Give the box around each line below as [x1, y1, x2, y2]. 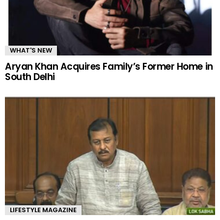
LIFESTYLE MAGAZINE [10, 205, 77, 215]
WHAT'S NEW [10, 46, 52, 55]
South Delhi [5, 70, 55, 84]
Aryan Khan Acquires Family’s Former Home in [5, 60, 213, 74]
